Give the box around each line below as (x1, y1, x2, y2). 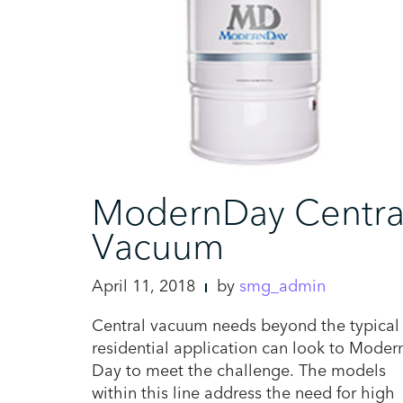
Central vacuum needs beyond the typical (92, 314, 399, 337)
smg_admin (239, 274, 326, 298)
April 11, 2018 (92, 274, 195, 298)
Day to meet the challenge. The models (92, 359, 386, 382)
